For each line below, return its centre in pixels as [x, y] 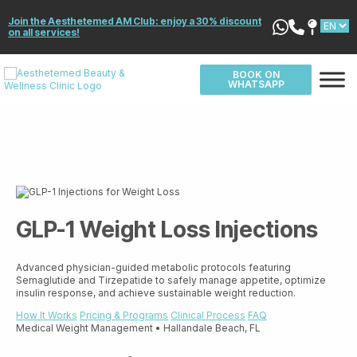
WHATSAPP [256, 84]
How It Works [47, 316]
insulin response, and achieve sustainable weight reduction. [156, 293]
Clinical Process [208, 316]
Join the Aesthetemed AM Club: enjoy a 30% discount [135, 21]
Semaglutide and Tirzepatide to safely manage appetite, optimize [171, 280]
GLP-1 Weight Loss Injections [167, 229]
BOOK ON [256, 75]
